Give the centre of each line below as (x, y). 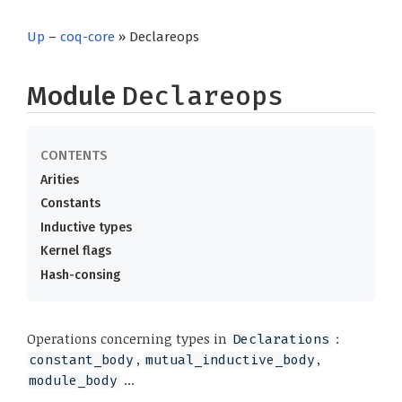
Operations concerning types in (129, 338)
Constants (70, 204)
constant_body (82, 359)
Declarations (281, 339)
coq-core (87, 37)
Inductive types (86, 227)
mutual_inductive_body (231, 359)
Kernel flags (76, 251)
